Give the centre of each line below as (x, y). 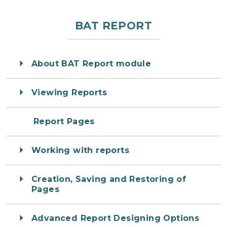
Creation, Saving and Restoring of (109, 179)
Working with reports (80, 150)
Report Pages (64, 122)
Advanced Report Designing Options (116, 218)
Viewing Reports (69, 93)
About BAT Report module (91, 64)
